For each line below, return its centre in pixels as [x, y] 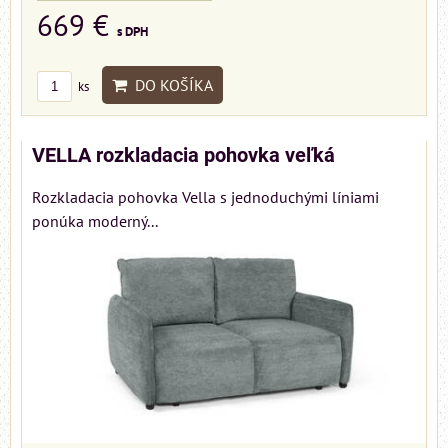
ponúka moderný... [95, 221]
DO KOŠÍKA [170, 85]
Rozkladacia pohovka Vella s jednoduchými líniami [205, 197]
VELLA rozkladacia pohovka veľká [183, 156]
